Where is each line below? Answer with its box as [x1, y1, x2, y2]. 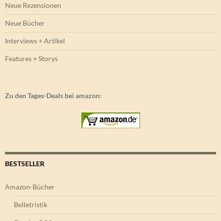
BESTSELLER [5, 159, 44, 168]
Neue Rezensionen [5, 1, 61, 10]
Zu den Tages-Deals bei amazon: [5, 91, 102, 100]
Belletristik [14, 200, 47, 209]
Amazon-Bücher [5, 183, 55, 191]
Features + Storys [5, 54, 58, 63]
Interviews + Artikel [5, 37, 65, 45]
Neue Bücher [5, 19, 45, 28]
